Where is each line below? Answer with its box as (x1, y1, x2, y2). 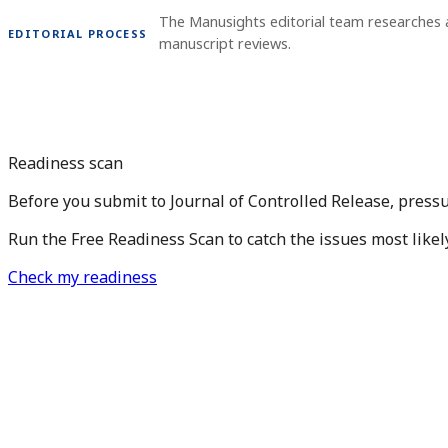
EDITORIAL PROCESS (8, 25, 148, 41)
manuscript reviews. (159, 34, 292, 54)
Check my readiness (8, 265, 157, 288)
